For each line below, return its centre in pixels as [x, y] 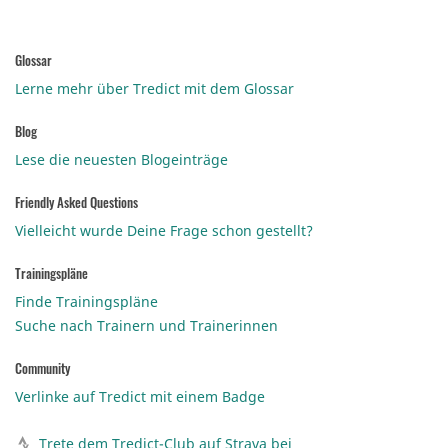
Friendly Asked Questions [76, 202]
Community [42, 368]
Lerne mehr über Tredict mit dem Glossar [154, 88]
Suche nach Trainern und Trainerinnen [146, 325]
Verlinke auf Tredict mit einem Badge [140, 396]
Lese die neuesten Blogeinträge [121, 159]
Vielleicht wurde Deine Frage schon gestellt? [164, 230]
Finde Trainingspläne [86, 301]
